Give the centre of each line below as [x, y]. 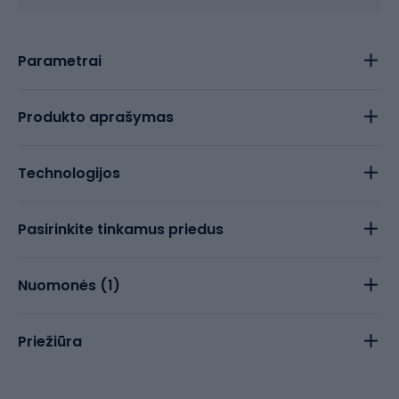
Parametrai [60, 61]
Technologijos [69, 173]
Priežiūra [50, 342]
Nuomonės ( [63, 285]
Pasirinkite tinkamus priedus [121, 229]
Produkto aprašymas [96, 117]
